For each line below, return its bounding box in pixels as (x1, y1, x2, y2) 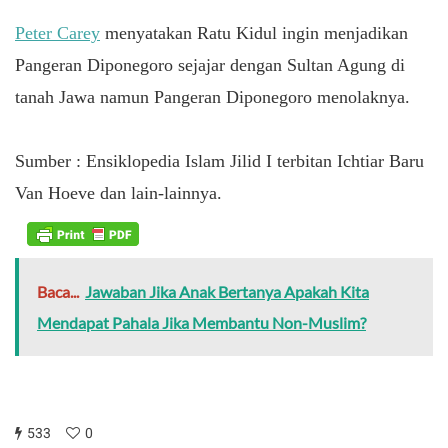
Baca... (37, 282, 79, 302)
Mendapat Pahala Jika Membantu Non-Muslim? (37, 313, 366, 333)
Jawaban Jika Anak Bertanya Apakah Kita (85, 282, 369, 302)
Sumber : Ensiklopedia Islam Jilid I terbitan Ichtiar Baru (15, 150, 424, 171)
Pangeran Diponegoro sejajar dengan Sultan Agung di (15, 54, 405, 75)
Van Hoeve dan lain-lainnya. (15, 182, 222, 203)
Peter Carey (15, 22, 100, 43)
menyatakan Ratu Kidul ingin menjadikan (100, 22, 408, 43)
